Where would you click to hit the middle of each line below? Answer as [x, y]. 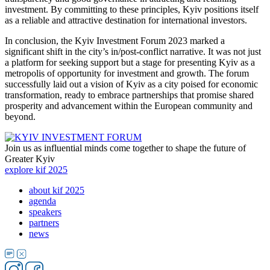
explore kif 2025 [36, 169]
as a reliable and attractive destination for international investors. [126, 20]
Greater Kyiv [30, 159]
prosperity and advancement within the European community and [129, 105]
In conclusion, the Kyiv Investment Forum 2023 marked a [115, 40]
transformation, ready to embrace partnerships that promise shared [129, 95]
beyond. [20, 116]
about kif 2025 [57, 190]
